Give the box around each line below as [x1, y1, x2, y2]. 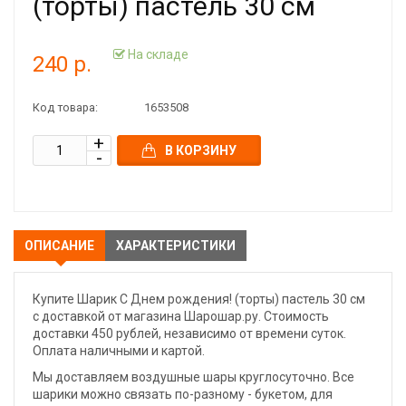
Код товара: [33, 101, 98, 114]
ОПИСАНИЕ [24, 238, 94, 253]
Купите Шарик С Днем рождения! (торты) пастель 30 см [33, 292, 365, 306]
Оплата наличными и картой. [33, 343, 205, 358]
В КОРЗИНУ [165, 143, 237, 158]
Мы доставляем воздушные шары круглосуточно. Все [33, 370, 354, 384]
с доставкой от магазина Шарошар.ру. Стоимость [33, 309, 329, 324]
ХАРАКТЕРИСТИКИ [116, 238, 236, 253]
